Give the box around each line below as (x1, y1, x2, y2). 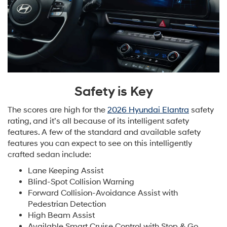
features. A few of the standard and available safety (8, 127, 201, 137)
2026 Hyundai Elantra (107, 104, 189, 115)
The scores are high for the (8, 104, 107, 115)
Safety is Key (74, 83, 153, 100)
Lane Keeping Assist (28, 165, 103, 176)
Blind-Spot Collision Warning (28, 176, 134, 187)
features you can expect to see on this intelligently (8, 138, 192, 148)
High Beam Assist (28, 210, 95, 220)
